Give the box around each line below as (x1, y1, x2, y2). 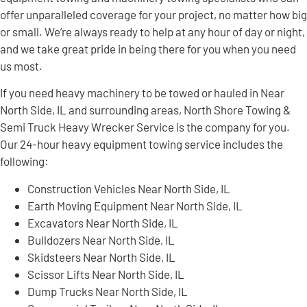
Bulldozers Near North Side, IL (27, 232, 175, 247)
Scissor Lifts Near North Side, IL (27, 267, 184, 281)
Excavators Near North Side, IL (27, 215, 178, 230)
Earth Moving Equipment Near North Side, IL (27, 198, 243, 212)
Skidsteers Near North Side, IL (27, 249, 175, 264)
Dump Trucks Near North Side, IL (27, 284, 188, 298)
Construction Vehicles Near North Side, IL (27, 181, 230, 195)
